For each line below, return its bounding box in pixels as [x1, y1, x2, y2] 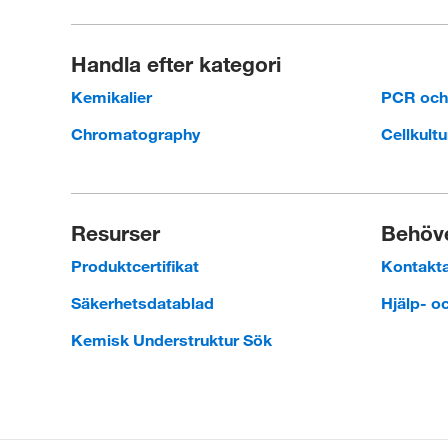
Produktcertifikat [71, 256, 200, 276]
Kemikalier [71, 87, 153, 107]
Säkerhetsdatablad [71, 293, 215, 313]
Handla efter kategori [70, 51, 281, 77]
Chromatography [71, 124, 201, 144]
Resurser [71, 220, 161, 246]
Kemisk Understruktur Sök [71, 330, 273, 350]
